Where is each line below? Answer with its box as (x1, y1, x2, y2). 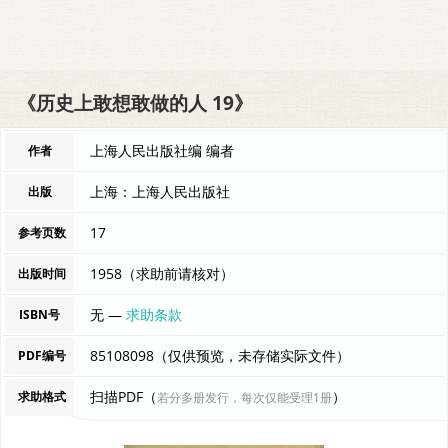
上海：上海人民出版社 (90, 181, 231, 201)
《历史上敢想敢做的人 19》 (17, 89, 253, 116)
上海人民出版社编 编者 (90, 140, 235, 160)
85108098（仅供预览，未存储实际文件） (90, 345, 351, 365)
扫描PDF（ (90, 386, 158, 406)
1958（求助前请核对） (90, 263, 235, 283)
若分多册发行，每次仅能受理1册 (157, 388, 333, 406)
